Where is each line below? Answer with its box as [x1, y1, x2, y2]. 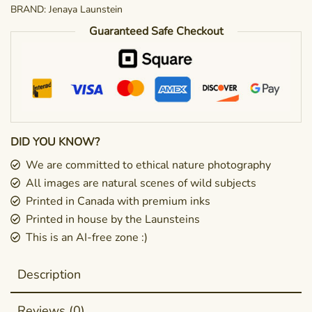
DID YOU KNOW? [10, 134, 100, 150]
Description [17, 266, 81, 283]
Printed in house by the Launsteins [26, 212, 201, 228]
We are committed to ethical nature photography [26, 157, 272, 173]
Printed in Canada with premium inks [26, 194, 211, 210]
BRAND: [10, 3, 49, 16]
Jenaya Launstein [49, 3, 123, 16]
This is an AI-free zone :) [26, 230, 148, 246]
